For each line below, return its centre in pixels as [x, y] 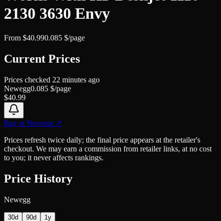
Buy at [15, 123]
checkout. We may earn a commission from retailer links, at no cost [108, 148]
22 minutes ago [76, 79]
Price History [38, 178]
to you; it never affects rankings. [54, 157]
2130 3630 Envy [57, 14]
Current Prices [42, 58]
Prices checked [28, 79]
